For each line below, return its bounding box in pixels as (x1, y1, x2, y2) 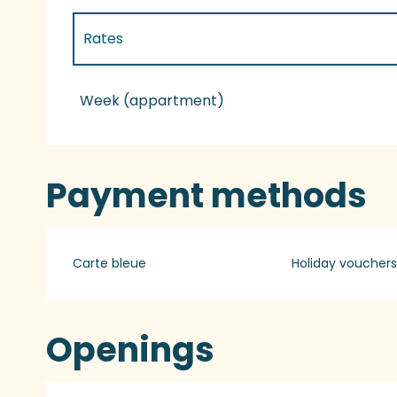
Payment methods (46, 171, 368, 219)
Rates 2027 (83, 79, 161, 100)
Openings (46, 325, 215, 373)
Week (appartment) (80, 90, 225, 111)
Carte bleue (73, 253, 147, 272)
